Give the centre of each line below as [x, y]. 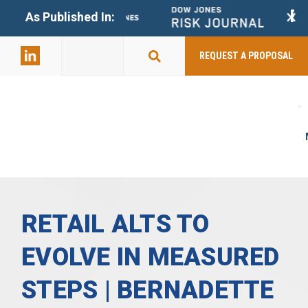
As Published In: [70, 17]
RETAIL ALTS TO [115, 224]
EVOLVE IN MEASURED [151, 257]
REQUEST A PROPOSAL [246, 56]
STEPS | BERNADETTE [148, 290]
